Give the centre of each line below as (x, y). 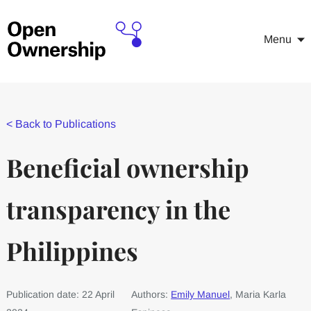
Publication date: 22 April (60, 294)
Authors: (151, 294)
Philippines (72, 251)
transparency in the (118, 209)
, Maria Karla (258, 294)
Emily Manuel (201, 294)
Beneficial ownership (127, 167)
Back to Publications (65, 124)
